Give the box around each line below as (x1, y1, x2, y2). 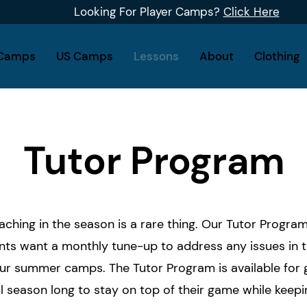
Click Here (223, 4, 280, 19)
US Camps (56, 49, 113, 64)
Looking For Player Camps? (73, 4, 223, 19)
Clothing (254, 49, 300, 64)
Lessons (133, 49, 179, 64)
